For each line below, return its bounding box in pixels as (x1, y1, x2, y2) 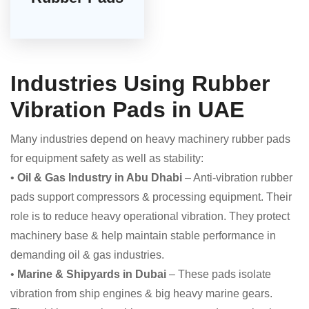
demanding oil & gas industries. (10, 249, 164, 261)
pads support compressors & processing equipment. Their (10, 191, 292, 203)
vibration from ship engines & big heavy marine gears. (10, 288, 272, 300)
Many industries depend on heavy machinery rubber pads (10, 133, 290, 146)
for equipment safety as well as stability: (10, 152, 203, 165)
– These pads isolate (166, 268, 271, 281)
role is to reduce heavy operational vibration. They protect (10, 210, 290, 223)
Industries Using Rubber (10, 71, 270, 97)
